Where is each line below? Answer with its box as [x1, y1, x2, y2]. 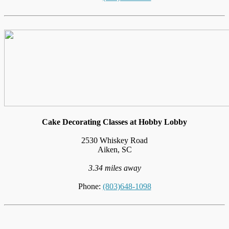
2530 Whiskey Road [81, 135, 148, 145]
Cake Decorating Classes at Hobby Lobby [42, 117, 187, 126]
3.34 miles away [88, 163, 141, 172]
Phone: [78, 181, 103, 191]
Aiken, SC [97, 145, 132, 154]
